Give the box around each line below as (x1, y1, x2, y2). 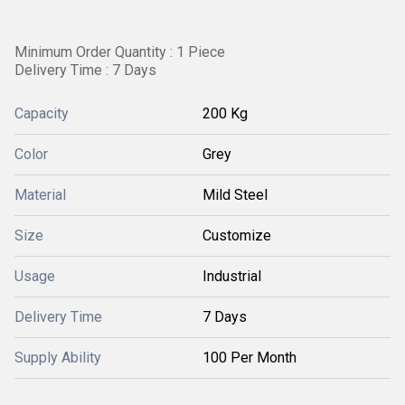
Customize (202, 227, 271, 244)
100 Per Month (202, 349, 297, 366)
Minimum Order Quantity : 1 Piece (14, 43, 225, 61)
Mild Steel (202, 186, 268, 203)
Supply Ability (14, 349, 101, 366)
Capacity (14, 105, 69, 122)
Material (14, 186, 66, 203)
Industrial (202, 268, 261, 285)
